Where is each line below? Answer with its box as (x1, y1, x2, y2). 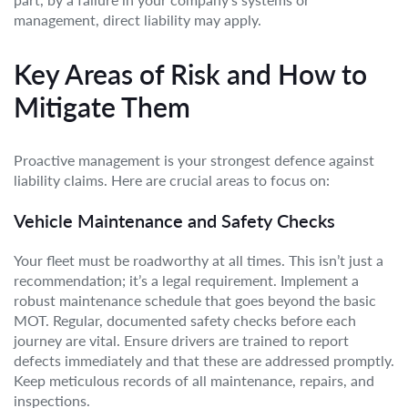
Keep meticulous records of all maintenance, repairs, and (14, 372, 374, 389)
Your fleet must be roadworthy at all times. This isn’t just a (14, 251, 383, 269)
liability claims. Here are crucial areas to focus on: (14, 171, 330, 189)
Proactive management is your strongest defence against (14, 151, 374, 168)
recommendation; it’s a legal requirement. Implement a (14, 271, 359, 289)
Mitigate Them (14, 90, 190, 123)
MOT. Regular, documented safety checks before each (14, 311, 356, 329)
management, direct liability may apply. (14, 11, 261, 28)
